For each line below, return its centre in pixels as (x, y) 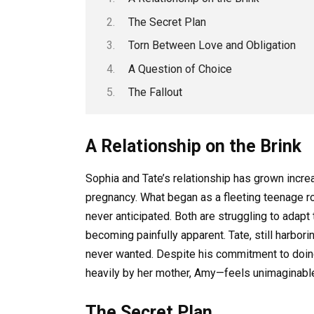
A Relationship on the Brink (193, 146)
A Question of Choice (180, 69)
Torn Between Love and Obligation (212, 46)
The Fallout (155, 92)
